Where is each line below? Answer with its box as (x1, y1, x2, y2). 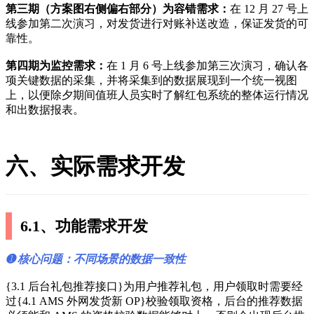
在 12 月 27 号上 (230, 3, 308, 15)
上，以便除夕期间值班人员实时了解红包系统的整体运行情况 (6, 89, 308, 102)
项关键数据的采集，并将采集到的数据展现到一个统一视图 (6, 74, 297, 87)
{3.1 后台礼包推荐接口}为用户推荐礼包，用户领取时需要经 (6, 280, 303, 293)
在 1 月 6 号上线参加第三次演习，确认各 (107, 60, 308, 72)
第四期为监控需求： (6, 60, 107, 72)
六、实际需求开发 (6, 153, 185, 179)
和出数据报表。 (6, 104, 84, 116)
